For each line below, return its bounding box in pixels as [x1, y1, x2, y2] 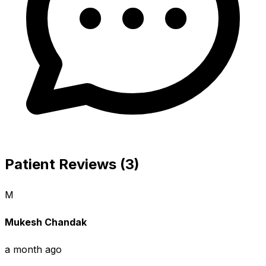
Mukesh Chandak [5, 216, 87, 228]
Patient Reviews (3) [5, 155, 140, 173]
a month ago [5, 243, 62, 256]
